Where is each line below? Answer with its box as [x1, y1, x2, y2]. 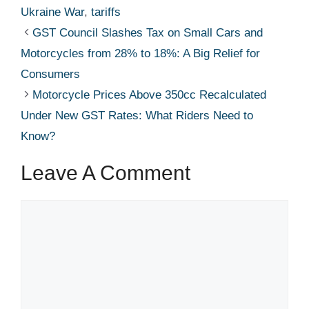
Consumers [21, 67, 80, 81]
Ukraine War [21, 5, 84, 19]
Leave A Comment [21, 161, 190, 184]
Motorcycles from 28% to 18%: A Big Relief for [21, 46, 260, 60]
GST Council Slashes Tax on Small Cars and [32, 26, 263, 39]
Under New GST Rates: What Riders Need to [21, 108, 253, 122]
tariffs [91, 5, 121, 19]
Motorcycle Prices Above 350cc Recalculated [32, 88, 266, 101]
